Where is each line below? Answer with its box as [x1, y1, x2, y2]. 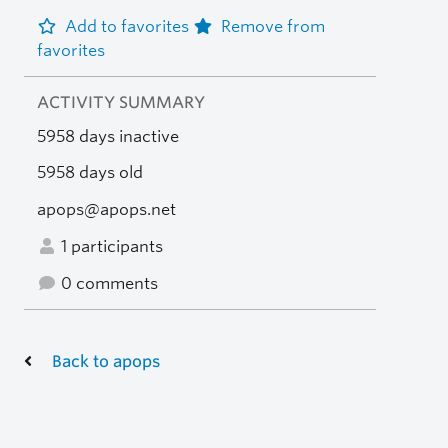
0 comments [56, 273, 158, 293]
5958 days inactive [36, 126, 179, 146]
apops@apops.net [36, 200, 176, 220]
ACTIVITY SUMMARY [36, 92, 205, 112]
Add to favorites [64, 16, 193, 36]
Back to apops [52, 351, 160, 371]
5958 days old [36, 163, 143, 183]
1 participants [56, 236, 163, 256]
